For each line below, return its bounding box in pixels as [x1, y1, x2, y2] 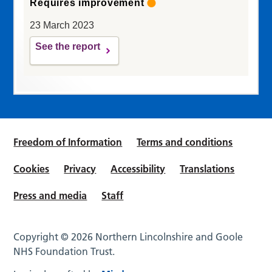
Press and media [13, 189, 87, 202]
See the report [35, 41, 101, 52]
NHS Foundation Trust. [13, 245, 115, 257]
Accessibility [110, 162, 166, 175]
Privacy [64, 162, 97, 175]
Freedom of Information [13, 135, 123, 148]
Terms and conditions [137, 135, 233, 148]
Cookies [13, 162, 50, 175]
